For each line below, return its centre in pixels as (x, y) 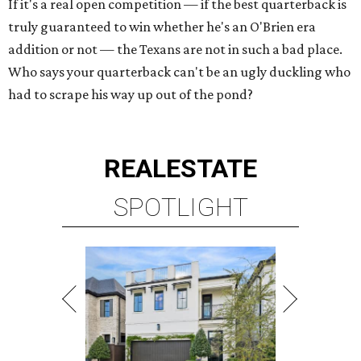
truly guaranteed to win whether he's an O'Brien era (162, 27)
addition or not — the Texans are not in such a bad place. (175, 50)
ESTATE (212, 169)
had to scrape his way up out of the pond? (131, 95)
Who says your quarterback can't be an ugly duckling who (179, 72)
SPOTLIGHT (180, 207)
